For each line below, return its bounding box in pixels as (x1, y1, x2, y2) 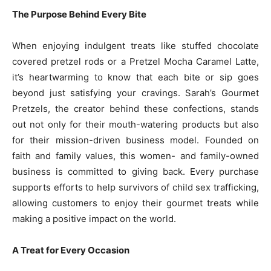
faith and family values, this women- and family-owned (12, 150, 259, 162)
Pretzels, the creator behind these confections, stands (12, 103, 259, 114)
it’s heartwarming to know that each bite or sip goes (12, 71, 259, 83)
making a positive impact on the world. (12, 213, 176, 224)
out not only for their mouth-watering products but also (12, 119, 259, 130)
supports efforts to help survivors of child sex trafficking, (12, 181, 259, 193)
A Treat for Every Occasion (12, 244, 129, 256)
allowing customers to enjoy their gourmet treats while (12, 197, 259, 209)
